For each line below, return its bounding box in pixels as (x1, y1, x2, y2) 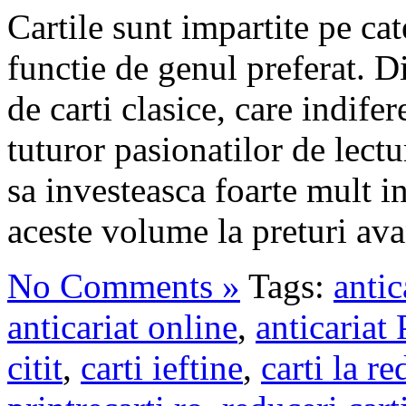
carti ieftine (81, 348, 243, 388)
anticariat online (7, 307, 237, 347)
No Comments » (7, 266, 240, 306)
